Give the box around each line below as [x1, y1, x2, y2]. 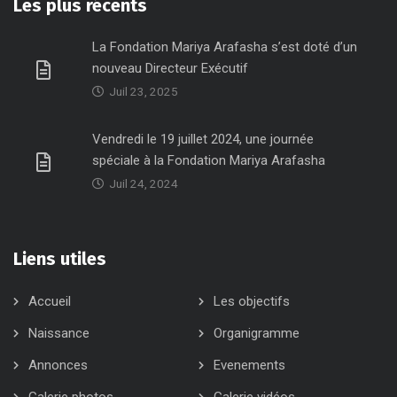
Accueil [28, 292, 71, 309]
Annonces [28, 356, 88, 373]
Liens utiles [13, 247, 106, 269]
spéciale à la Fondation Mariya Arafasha [92, 152, 325, 168]
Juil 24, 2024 [109, 175, 178, 191]
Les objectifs [214, 292, 290, 309]
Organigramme [214, 324, 300, 341]
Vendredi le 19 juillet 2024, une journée [92, 130, 314, 147]
